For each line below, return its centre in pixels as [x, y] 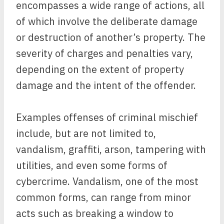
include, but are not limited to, [86, 133]
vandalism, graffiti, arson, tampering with [111, 149]
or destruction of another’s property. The [111, 37]
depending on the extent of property [100, 69]
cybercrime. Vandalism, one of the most [107, 181]
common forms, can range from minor [103, 197]
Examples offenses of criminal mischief [107, 117]
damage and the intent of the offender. [106, 85]
